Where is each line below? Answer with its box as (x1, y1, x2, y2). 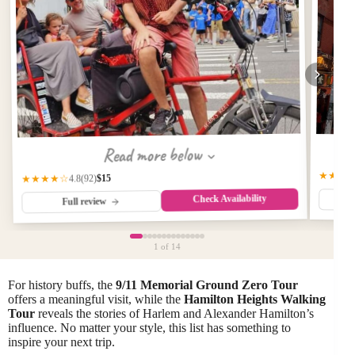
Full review (62, 195, 109, 208)
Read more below (101, 143, 206, 167)
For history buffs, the (8, 278, 116, 292)
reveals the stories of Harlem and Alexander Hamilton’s (35, 307, 314, 320)
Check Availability (193, 193, 267, 205)
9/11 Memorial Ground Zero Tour (116, 278, 298, 292)
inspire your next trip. (8, 335, 115, 349)
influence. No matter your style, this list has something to (8, 321, 291, 334)
